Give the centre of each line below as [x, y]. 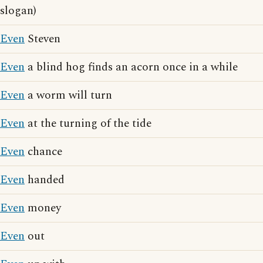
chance [43, 152]
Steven [43, 39]
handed [45, 180]
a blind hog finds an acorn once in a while [131, 67]
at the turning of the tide [88, 124]
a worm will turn [68, 95]
